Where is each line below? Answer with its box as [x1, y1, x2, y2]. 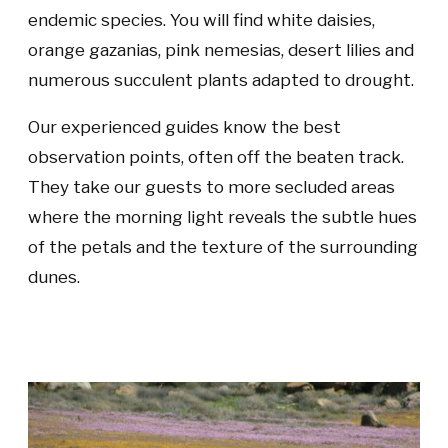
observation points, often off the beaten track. [28, 147, 404, 168]
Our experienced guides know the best [28, 117, 341, 138]
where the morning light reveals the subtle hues [28, 207, 417, 228]
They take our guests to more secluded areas [28, 177, 395, 198]
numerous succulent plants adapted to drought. [28, 70, 414, 91]
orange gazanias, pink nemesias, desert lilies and [28, 40, 414, 61]
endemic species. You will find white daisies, [28, 10, 375, 31]
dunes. [28, 267, 80, 288]
